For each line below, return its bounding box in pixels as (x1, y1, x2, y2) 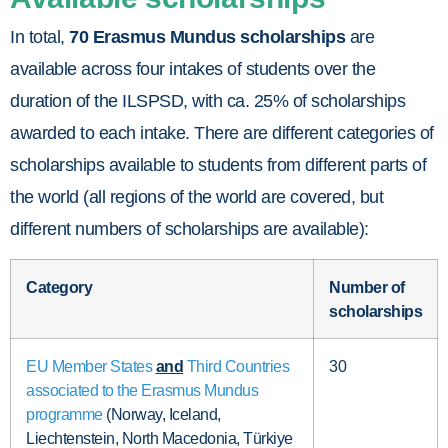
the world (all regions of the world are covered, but (10, 186, 383, 207)
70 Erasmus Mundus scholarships (69, 26, 345, 47)
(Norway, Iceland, (102, 405, 221, 424)
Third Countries (186, 357, 289, 376)
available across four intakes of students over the (10, 58, 375, 79)
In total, (10, 26, 69, 47)
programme (26, 405, 103, 424)
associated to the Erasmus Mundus (26, 381, 258, 400)
